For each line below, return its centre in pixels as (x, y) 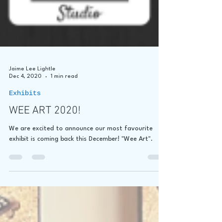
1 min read (64, 112)
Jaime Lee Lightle (32, 105)
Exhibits (25, 129)
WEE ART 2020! (45, 147)
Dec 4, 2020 (25, 112)
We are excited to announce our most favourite (81, 165)
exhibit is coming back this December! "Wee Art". (81, 175)
